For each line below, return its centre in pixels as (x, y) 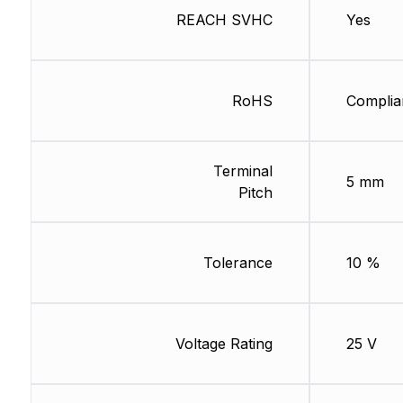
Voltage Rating (224, 344)
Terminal (242, 171)
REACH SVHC (224, 20)
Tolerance (237, 263)
